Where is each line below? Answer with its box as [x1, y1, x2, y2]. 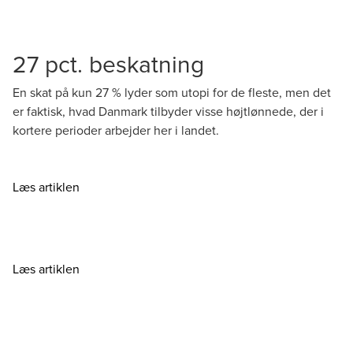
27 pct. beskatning [13, 47, 204, 80]
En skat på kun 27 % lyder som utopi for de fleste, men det [13, 84, 331, 101]
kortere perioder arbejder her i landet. [13, 121, 219, 139]
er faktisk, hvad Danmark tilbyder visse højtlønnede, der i [13, 102, 324, 120]
